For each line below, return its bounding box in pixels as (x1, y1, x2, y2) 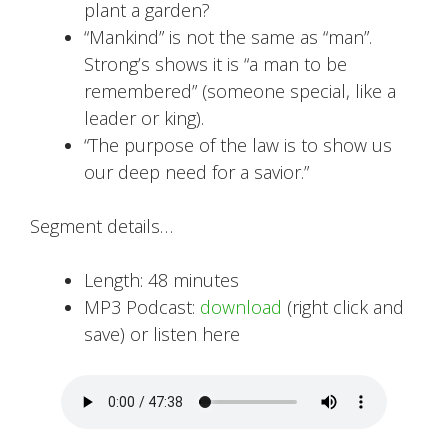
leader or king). (84, 106, 204, 130)
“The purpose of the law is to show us (84, 133, 392, 157)
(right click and (282, 295, 404, 319)
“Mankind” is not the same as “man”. (84, 25, 372, 49)
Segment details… (30, 214, 173, 238)
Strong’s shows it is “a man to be (84, 52, 347, 76)
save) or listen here (84, 322, 240, 346)
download (200, 295, 282, 319)
